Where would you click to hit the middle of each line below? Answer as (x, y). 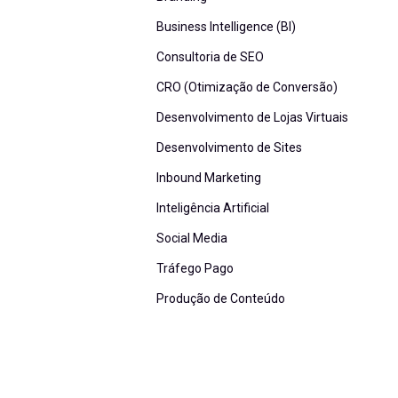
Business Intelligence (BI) (226, 26)
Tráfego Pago (195, 268)
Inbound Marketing (209, 177)
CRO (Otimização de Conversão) (247, 87)
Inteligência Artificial (213, 207)
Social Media (192, 238)
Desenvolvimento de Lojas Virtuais (252, 117)
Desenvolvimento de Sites (229, 147)
